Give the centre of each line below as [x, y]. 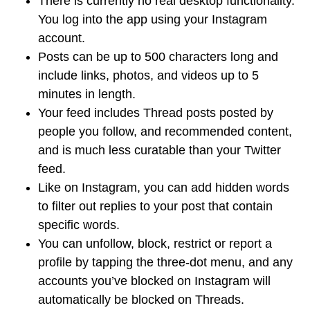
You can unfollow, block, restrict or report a [155, 244]
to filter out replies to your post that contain [155, 206]
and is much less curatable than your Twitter [159, 150]
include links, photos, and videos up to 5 [148, 75]
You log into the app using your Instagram [153, 19]
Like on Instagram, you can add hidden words [164, 188]
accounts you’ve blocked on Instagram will [154, 281]
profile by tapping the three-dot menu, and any [165, 262]
